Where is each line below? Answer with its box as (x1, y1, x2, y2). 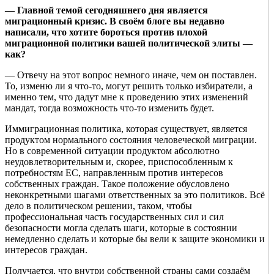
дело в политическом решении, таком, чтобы (5, 201, 192, 212)
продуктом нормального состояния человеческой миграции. (5, 135, 257, 146)
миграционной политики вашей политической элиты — (5, 38, 253, 49)
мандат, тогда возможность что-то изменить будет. (5, 103, 214, 114)
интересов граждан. (5, 245, 87, 256)
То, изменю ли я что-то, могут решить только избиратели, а (5, 81, 253, 92)
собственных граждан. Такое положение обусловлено (5, 179, 229, 190)
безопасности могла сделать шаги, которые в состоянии (5, 223, 237, 234)
